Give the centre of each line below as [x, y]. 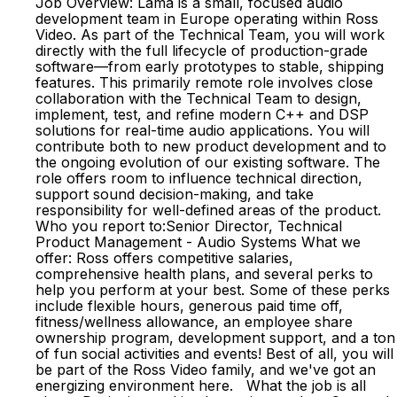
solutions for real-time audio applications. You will [202, 130]
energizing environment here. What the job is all [201, 385]
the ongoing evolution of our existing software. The [208, 162]
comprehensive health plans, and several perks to [204, 274]
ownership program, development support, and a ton [215, 338]
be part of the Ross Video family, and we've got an [206, 370]
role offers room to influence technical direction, [199, 178]
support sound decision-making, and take [175, 194]
